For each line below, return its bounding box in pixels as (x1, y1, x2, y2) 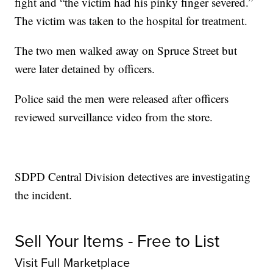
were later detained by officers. (15, 61, 155, 77)
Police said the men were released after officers (15, 91, 229, 107)
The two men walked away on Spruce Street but (15, 43, 238, 58)
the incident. (15, 187, 73, 203)
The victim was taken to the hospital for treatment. (15, 13, 248, 29)
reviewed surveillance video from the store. (15, 109, 213, 125)
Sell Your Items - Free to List (15, 229, 220, 254)
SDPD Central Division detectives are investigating (15, 169, 251, 185)
